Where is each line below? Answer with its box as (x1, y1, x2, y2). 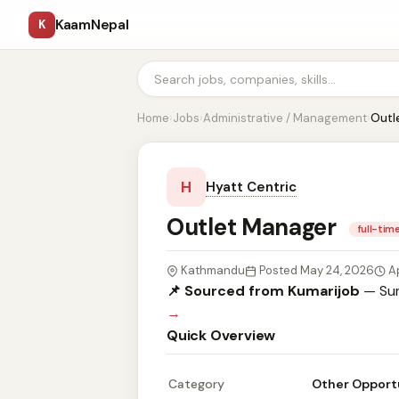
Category (168, 376, 224, 392)
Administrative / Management (203, 110, 367, 126)
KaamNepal (55, 15, 129, 34)
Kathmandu (181, 263, 245, 278)
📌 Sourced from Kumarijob (167, 281, 360, 300)
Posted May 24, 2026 (259, 263, 374, 278)
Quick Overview (167, 326, 276, 345)
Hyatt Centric (206, 178, 297, 196)
